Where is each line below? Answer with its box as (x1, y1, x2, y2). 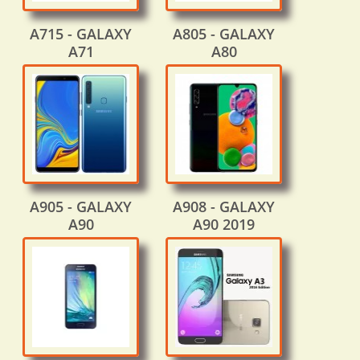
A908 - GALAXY (173, 197, 275, 217)
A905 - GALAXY (30, 197, 132, 217)
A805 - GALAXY (173, 24, 275, 44)
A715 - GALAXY (30, 24, 132, 44)
